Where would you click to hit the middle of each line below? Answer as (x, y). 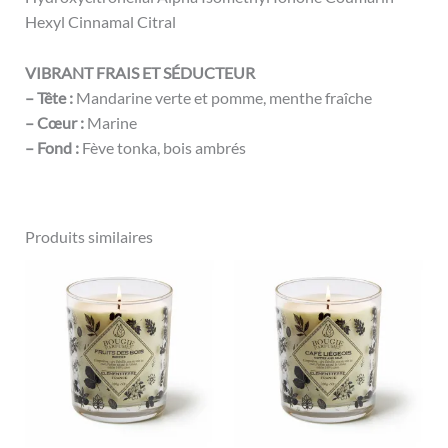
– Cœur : (54, 122)
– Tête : (48, 97)
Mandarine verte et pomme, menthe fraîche (222, 97)
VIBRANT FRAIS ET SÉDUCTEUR (139, 72)
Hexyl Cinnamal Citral (100, 22)
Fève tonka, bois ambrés (162, 147)
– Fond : (51, 147)
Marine (110, 122)
